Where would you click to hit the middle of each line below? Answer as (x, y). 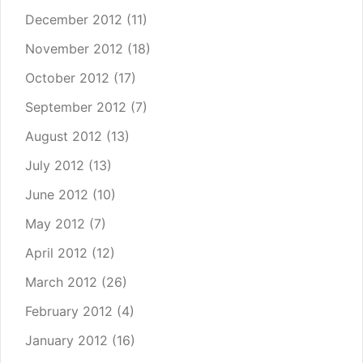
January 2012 (66, 341)
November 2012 (74, 49)
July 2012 (55, 166)
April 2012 (56, 253)
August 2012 (64, 137)
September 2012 (76, 107)
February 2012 (69, 312)
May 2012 (55, 224)
